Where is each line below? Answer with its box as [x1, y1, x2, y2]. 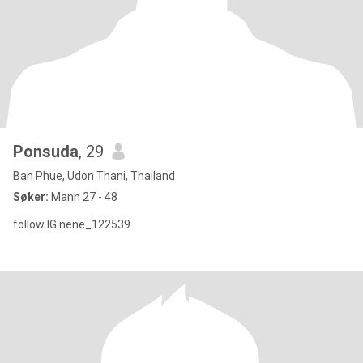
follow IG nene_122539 [13, 218, 130, 231]
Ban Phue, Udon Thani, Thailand [13, 169, 175, 182]
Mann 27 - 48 [49, 190, 117, 203]
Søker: [13, 190, 49, 203]
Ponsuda [13, 142, 79, 161]
